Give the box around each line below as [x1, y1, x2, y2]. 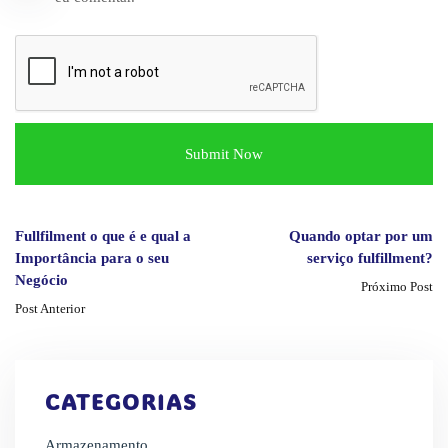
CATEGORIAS [45, 386, 198, 416]
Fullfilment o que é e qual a [15, 227, 191, 244]
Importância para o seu [15, 249, 169, 266]
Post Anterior [15, 300, 85, 316]
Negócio [15, 271, 68, 288]
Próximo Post [361, 278, 433, 294]
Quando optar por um [289, 227, 433, 244]
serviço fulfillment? [307, 249, 433, 266]
